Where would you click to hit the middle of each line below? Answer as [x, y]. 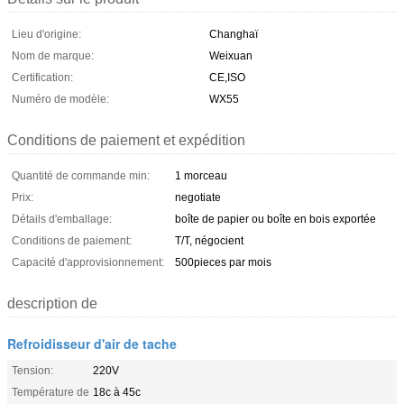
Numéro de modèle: [60, 99]
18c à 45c [117, 392]
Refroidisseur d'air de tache [92, 343]
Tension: [32, 370]
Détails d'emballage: [62, 219]
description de [52, 303]
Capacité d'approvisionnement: [88, 262]
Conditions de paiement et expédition [126, 140]
